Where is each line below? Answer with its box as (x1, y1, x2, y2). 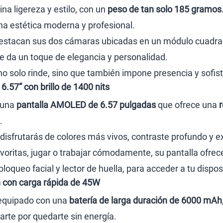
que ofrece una (156, 100, 219, 110)
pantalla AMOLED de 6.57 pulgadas (16, 100, 156, 110)
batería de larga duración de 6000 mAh (69, 195, 222, 206)
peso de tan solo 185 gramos (108, 4, 222, 14)
